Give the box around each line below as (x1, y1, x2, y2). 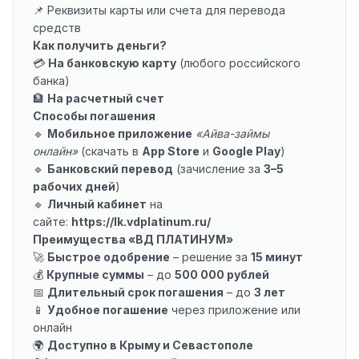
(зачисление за (173, 162, 264, 175)
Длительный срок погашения (47, 285, 224, 299)
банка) (33, 74, 70, 87)
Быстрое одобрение (47, 250, 170, 264)
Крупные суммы (46, 268, 144, 281)
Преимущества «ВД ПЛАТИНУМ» (33, 232, 233, 246)
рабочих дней (33, 179, 115, 193)
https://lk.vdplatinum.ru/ (71, 215, 211, 228)
